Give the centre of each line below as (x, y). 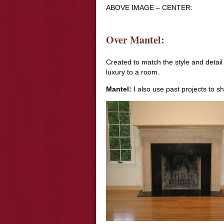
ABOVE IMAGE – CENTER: (149, 7)
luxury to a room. (133, 72)
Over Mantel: (135, 40)
